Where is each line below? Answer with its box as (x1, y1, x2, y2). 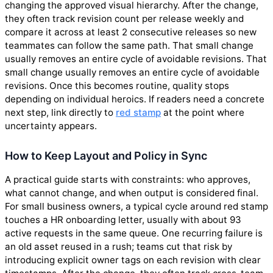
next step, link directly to (5, 106, 116, 118)
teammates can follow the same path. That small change (5, 39, 253, 51)
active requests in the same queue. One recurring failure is (5, 227, 263, 239)
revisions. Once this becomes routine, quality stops (5, 79, 229, 91)
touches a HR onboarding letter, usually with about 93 (5, 213, 241, 225)
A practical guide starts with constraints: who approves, (5, 173, 250, 185)
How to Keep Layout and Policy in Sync (5, 149, 207, 162)
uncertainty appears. (5, 119, 97, 132)
